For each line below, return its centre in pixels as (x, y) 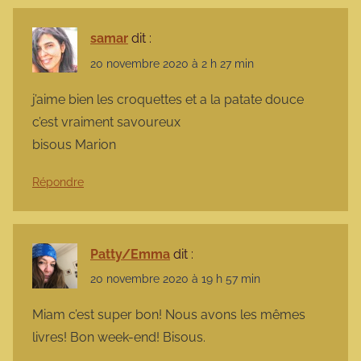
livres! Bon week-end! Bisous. (119, 338)
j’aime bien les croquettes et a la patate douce (168, 99)
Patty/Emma (130, 254)
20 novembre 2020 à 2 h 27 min (172, 63)
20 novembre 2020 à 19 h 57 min (175, 278)
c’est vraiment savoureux (106, 122)
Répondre (58, 182)
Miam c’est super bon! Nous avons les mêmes (169, 315)
